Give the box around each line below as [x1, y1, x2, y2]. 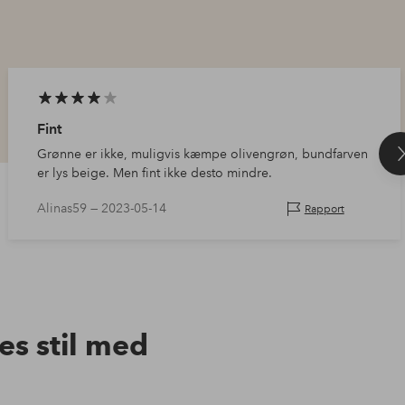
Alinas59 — [36, 200, 101, 217]
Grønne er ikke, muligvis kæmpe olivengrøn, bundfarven [36, 146, 368, 163]
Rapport [304, 202, 344, 216]
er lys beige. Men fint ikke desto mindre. [36, 165, 272, 182]
